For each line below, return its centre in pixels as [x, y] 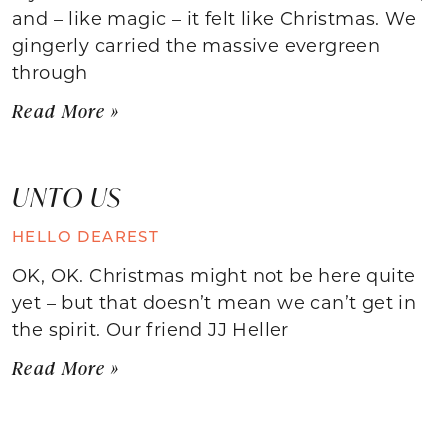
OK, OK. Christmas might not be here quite [214, 274]
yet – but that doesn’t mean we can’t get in [214, 301]
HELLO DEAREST [86, 235]
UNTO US [67, 196]
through [50, 71]
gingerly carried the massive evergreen [196, 44]
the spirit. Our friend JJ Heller [150, 328]
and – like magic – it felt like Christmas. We [214, 17]
